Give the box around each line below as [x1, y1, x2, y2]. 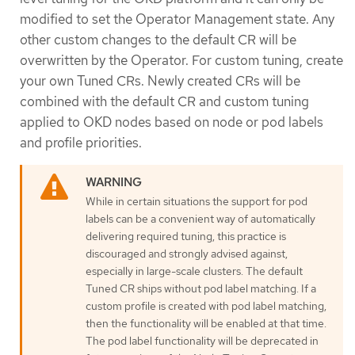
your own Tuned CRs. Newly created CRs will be [20, 71, 300, 90]
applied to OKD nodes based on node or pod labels [20, 113, 323, 131]
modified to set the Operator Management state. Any [20, 10, 334, 28]
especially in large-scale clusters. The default [86, 263, 303, 278]
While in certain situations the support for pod [86, 193, 307, 208]
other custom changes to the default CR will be [20, 30, 296, 48]
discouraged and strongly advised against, [86, 246, 288, 261]
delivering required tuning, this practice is [86, 228, 286, 243]
